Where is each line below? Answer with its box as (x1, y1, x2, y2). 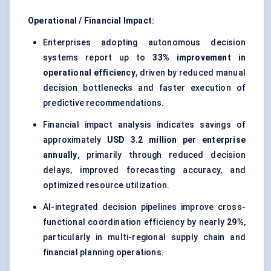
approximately (43, 135, 108, 145)
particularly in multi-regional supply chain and (43, 232, 246, 243)
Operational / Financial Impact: (28, 16, 155, 26)
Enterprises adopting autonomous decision (43, 38, 246, 48)
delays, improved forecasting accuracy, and (43, 165, 246, 175)
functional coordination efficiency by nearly (43, 217, 227, 227)
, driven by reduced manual (135, 68, 246, 78)
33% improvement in (152, 53, 246, 63)
